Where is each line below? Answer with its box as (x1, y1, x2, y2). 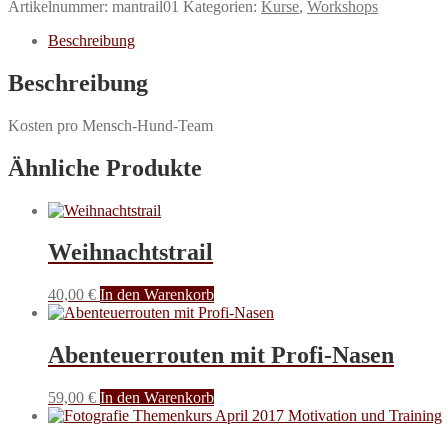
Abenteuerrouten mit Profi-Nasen (48, 342, 394, 369)
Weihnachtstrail (48, 239, 213, 266)
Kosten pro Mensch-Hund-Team (8, 116, 213, 134)
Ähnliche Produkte (8, 154, 202, 181)
